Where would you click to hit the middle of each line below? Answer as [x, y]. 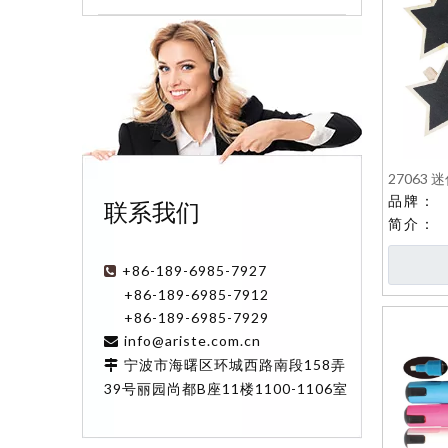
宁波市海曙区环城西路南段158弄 [235, 364]
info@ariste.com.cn [192, 340]
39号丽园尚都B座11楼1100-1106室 [226, 388]
